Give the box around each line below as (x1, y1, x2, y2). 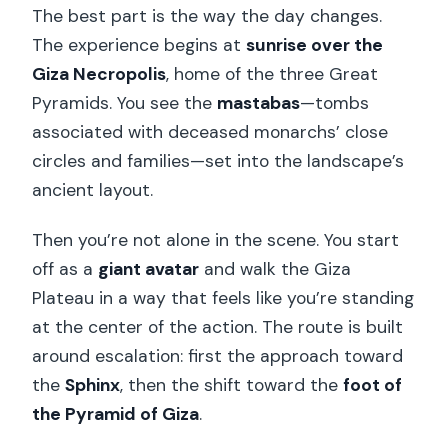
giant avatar (98, 258, 200, 281)
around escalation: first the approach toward (32, 345, 404, 368)
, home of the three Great (166, 63, 379, 86)
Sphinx (65, 374, 121, 397)
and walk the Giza (199, 258, 352, 281)
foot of (343, 374, 403, 397)
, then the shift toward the (120, 374, 344, 397)
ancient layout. (32, 179, 154, 202)
